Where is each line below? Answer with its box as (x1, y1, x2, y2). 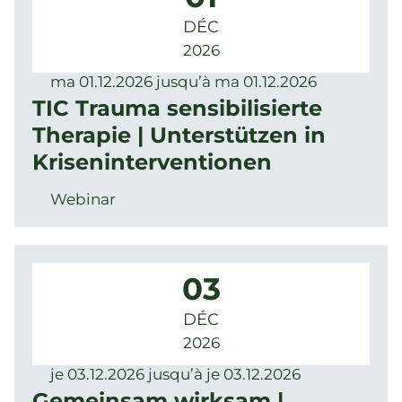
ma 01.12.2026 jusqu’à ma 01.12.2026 (50, 73, 317, 91)
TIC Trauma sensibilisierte (32, 95, 322, 121)
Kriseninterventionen (32, 149, 272, 175)
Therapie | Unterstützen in (32, 122, 326, 148)
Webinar (50, 190, 116, 208)
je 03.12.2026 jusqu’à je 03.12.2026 (50, 365, 301, 383)
